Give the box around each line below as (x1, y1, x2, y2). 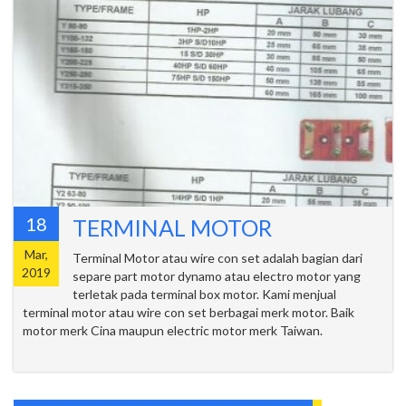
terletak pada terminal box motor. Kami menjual (72, 285, 336, 302)
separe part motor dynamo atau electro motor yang (72, 267, 361, 284)
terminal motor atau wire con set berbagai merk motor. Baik (23, 304, 354, 320)
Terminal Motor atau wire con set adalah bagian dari (72, 249, 362, 266)
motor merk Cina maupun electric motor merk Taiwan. (23, 322, 380, 338)
